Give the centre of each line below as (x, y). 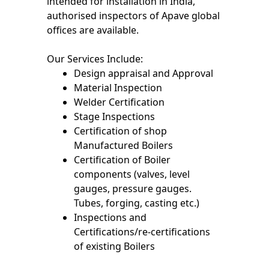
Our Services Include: (95, 59)
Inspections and (110, 217)
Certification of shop (121, 131)
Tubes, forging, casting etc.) (137, 203)
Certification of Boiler (122, 159)
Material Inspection (118, 87)
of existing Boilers (115, 246)
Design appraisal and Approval (144, 73)
